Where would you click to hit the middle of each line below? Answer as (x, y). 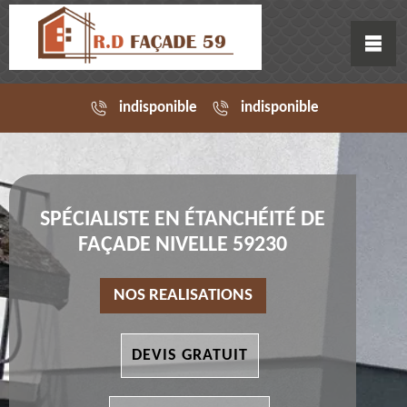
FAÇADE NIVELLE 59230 (183, 246)
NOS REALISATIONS (183, 296)
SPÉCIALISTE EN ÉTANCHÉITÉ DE (183, 220)
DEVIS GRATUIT (189, 356)
